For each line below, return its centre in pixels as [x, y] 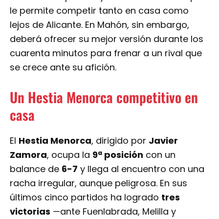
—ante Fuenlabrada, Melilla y [113, 211]
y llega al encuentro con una [141, 169]
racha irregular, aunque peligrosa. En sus [99, 183]
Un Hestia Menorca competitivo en [104, 97]
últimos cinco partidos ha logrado [86, 197]
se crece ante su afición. [63, 67]
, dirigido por [120, 140]
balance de [36, 169]
